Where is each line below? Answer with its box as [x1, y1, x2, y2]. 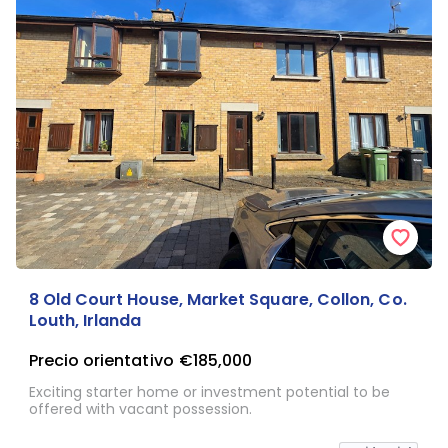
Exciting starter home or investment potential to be [28, 382, 390, 402]
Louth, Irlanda [28, 309, 142, 332]
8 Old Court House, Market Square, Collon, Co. [28, 288, 407, 311]
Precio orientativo [28, 348, 174, 372]
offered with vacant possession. [28, 399, 252, 419]
